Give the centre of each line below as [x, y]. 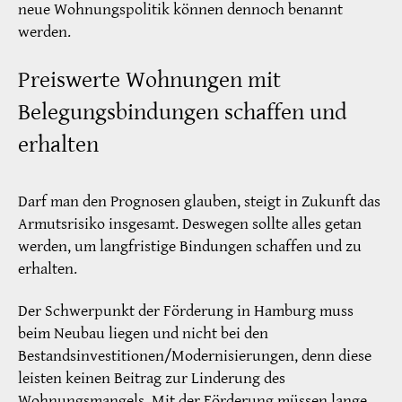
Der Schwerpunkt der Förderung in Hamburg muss [186, 311]
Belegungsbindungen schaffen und [183, 112]
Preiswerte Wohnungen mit [149, 79]
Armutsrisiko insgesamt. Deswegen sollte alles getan [190, 223]
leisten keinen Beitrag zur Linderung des [152, 379]
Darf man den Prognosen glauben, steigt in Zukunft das [199, 201]
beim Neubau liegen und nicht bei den [143, 334]
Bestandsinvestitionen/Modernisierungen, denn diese [195, 356]
